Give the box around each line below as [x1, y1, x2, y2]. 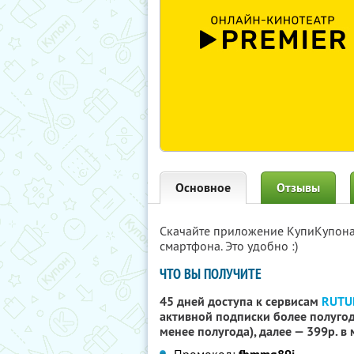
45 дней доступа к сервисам [160, 293, 322, 310]
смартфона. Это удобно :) [160, 238, 298, 254]
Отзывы [277, 179, 320, 196]
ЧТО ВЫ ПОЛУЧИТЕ [160, 265, 262, 283]
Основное [175, 179, 231, 196]
